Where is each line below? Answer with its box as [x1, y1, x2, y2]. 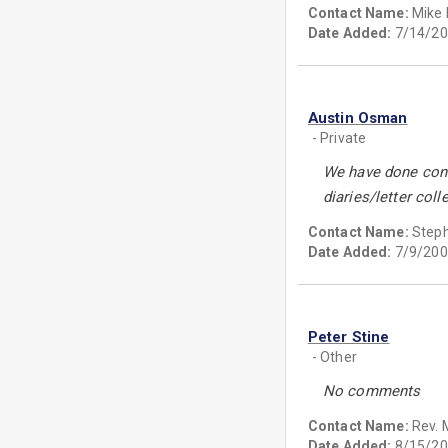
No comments [322, 382, 421, 400]
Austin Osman [307, 109, 408, 127]
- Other [311, 349, 357, 365]
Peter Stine [307, 328, 390, 346]
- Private [311, 130, 367, 146]
